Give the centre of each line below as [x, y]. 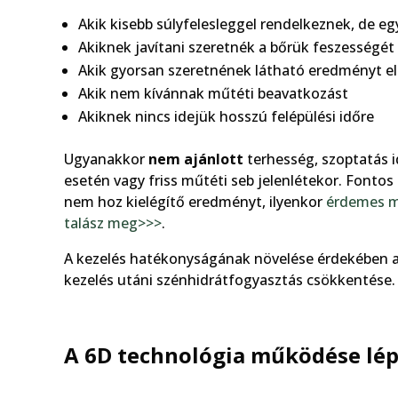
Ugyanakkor [106, 159]
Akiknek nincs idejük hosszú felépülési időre [226, 116]
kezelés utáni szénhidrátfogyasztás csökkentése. [230, 279]
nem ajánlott [196, 159]
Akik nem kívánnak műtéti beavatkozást [213, 93]
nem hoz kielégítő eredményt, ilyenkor [195, 201]
